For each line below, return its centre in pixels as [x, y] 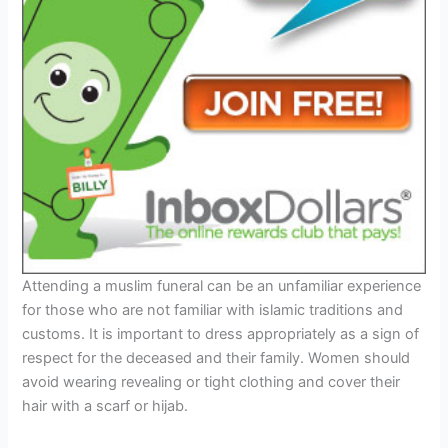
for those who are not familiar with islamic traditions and [213, 310]
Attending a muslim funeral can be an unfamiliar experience [222, 286]
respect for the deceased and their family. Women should [216, 358]
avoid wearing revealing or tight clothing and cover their [211, 382]
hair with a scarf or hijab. [105, 406]
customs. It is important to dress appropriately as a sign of [221, 334]
